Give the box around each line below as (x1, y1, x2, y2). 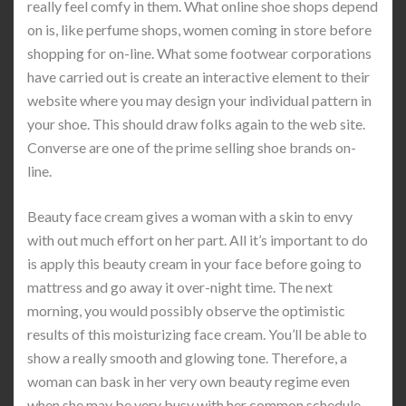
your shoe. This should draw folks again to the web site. (27, 115, 365, 132)
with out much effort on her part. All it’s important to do (27, 231, 368, 248)
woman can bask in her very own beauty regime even (27, 372, 350, 390)
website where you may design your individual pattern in (27, 92, 372, 109)
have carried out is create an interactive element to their (27, 68, 370, 85)
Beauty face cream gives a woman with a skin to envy (27, 208, 353, 225)
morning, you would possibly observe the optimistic (27, 302, 345, 319)
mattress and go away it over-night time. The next (27, 278, 333, 295)
